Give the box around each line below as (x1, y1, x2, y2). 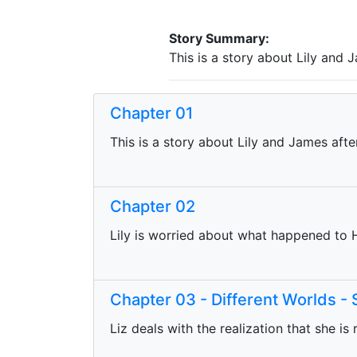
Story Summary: (169, 30, 269, 46)
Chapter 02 (110, 197, 195, 216)
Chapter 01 (110, 104, 193, 123)
